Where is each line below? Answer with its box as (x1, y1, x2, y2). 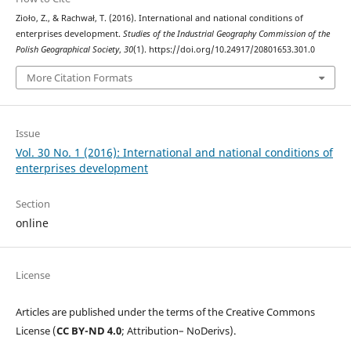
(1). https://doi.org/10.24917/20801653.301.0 (132, 44, 315, 56)
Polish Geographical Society (15, 44, 119, 56)
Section (15, 196, 50, 211)
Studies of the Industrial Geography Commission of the (122, 28, 330, 40)
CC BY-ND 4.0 (56, 323, 121, 338)
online (15, 215, 49, 230)
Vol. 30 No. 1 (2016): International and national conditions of (15, 144, 333, 160)
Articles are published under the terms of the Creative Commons (15, 304, 315, 319)
